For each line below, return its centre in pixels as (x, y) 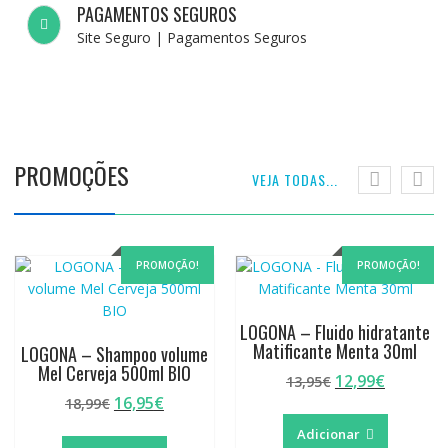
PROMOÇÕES (71, 175)
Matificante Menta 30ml (335, 351)
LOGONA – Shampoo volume (114, 354)
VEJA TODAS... (295, 180)
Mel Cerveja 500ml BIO (114, 373)
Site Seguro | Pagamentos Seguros (192, 38)
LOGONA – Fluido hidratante (335, 332)
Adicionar (328, 434)
